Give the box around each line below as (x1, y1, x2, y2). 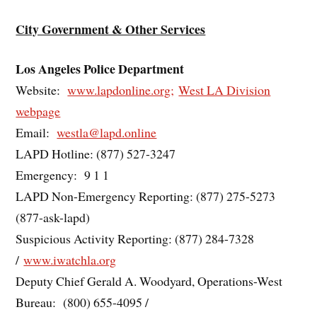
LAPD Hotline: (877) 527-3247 (16, 145, 176, 163)
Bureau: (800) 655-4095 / (16, 294, 149, 311)
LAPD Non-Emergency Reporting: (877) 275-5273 (16, 188, 276, 205)
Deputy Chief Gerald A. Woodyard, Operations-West (16, 272, 283, 290)
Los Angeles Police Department (16, 59, 185, 79)
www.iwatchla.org (23, 251, 117, 269)
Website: (16, 81, 68, 99)
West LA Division (178, 81, 271, 99)
